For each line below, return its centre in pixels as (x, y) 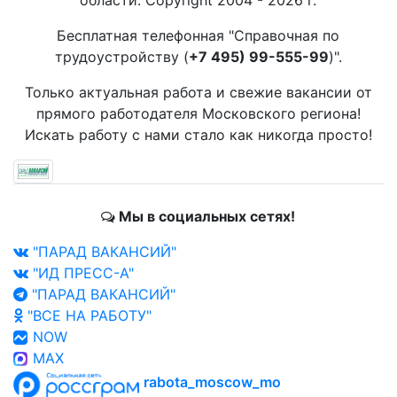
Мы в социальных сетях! (206, 217)
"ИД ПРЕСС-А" (81, 273)
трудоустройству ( (122, 57)
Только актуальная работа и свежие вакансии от (198, 92)
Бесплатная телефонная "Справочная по (198, 35)
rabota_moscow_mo (212, 382)
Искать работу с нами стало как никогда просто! (198, 135)
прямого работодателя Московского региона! (198, 113)
